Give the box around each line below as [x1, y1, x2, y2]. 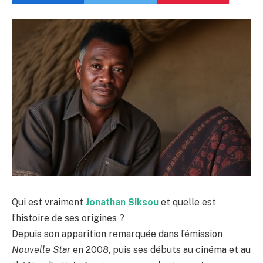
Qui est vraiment [12, 196, 86, 208]
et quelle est [161, 196, 216, 208]
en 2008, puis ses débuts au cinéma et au [70, 244, 251, 255]
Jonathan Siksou [86, 196, 159, 208]
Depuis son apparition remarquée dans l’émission [12, 228, 222, 240]
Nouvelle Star [12, 244, 70, 255]
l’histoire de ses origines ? [12, 212, 124, 224]
